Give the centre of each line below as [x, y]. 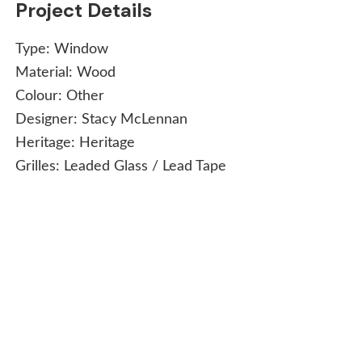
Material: [46, 72]
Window [82, 49]
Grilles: [40, 166]
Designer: [49, 119]
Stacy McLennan [135, 119]
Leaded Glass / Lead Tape [145, 166]
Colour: [41, 96]
